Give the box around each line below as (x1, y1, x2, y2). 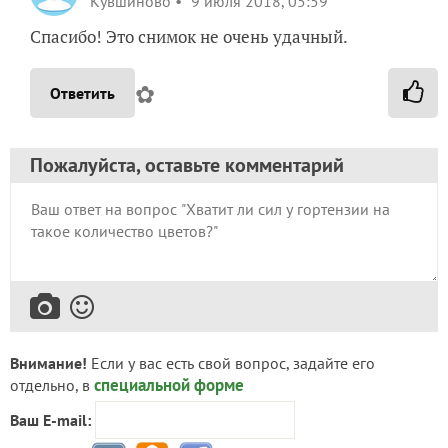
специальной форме (94, 374, 244, 396)
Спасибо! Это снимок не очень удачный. (30, 25, 348, 48)
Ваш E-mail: (10, 410, 91, 430)
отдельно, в (10, 375, 94, 395)
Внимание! (10, 353, 87, 373)
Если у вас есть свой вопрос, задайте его (87, 353, 375, 373)
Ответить (50, 83, 115, 103)
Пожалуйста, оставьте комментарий (30, 152, 344, 178)
